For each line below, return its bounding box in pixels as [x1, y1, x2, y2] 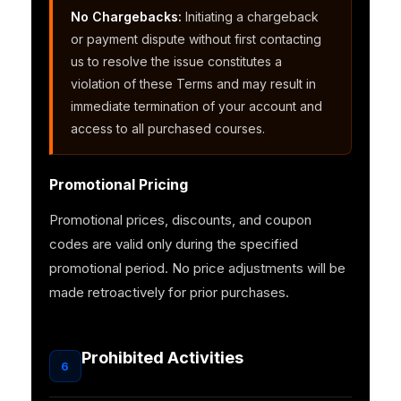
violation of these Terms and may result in [70, 76, 316, 92]
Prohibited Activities [81, 348, 243, 368]
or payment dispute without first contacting [70, 31, 321, 47]
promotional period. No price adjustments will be [48, 260, 346, 277]
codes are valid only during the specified [48, 235, 298, 253]
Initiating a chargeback [181, 9, 319, 25]
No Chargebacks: [70, 9, 182, 25]
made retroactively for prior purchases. [48, 284, 289, 302]
